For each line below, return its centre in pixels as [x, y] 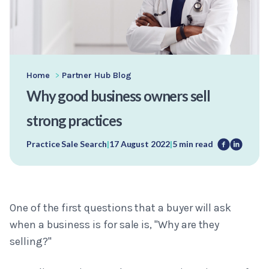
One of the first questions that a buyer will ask [121, 208]
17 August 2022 [139, 144]
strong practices [74, 121]
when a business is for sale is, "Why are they [115, 225]
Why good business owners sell [118, 96]
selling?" [31, 242]
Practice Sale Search [67, 144]
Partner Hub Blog [96, 76]
